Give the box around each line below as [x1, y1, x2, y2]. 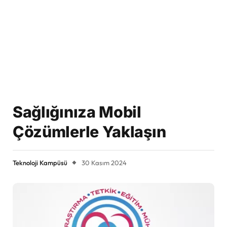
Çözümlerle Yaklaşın [13, 123, 166, 141]
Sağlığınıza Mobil [13, 103, 141, 121]
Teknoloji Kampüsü [13, 159, 67, 167]
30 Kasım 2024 [82, 159, 127, 167]
